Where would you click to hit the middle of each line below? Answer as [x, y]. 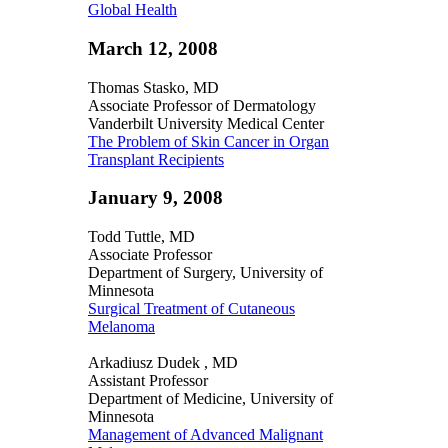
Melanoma [121, 327]
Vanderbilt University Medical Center [206, 123]
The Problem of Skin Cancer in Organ [208, 141]
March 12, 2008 [153, 48]
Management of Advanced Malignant [205, 435]
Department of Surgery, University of [205, 273]
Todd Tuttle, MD [141, 237]
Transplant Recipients [156, 159]
